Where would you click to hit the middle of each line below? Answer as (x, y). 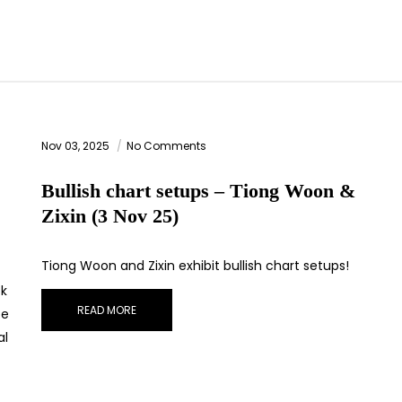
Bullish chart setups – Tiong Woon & (198, 191)
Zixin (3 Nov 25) (110, 216)
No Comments (166, 146)
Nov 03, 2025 (77, 146)
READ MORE (107, 310)
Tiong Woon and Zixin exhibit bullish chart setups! (195, 266)
